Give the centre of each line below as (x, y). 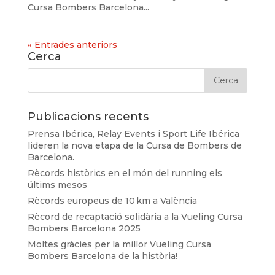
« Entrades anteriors (72, 45)
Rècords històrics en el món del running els (125, 173)
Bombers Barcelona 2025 (84, 229)
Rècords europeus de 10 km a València (112, 201)
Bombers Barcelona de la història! (102, 256)
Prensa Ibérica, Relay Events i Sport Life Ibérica (133, 134)
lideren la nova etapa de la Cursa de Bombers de (134, 146)
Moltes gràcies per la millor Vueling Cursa (119, 245)
